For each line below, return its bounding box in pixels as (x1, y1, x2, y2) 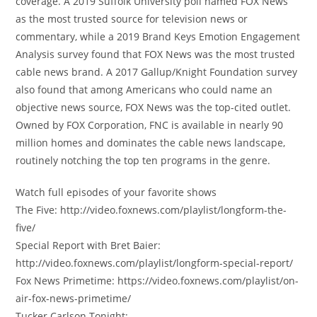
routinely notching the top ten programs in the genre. (16, 153, 271, 167)
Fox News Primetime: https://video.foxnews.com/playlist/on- (16, 273, 299, 287)
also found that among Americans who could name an (16, 82, 273, 96)
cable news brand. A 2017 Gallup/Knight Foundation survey (16, 64, 298, 79)
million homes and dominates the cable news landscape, (16, 135, 286, 149)
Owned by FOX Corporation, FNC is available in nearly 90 (16, 117, 284, 132)
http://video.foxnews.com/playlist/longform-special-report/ (16, 255, 294, 270)
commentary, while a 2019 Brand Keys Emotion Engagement (16, 29, 301, 43)
